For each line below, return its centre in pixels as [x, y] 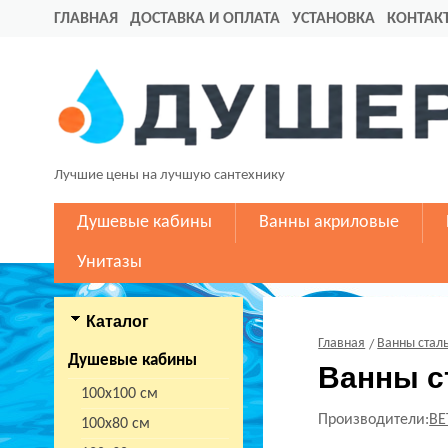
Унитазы [109, 262]
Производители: [374, 420]
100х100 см [119, 394]
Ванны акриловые [329, 222]
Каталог [117, 321]
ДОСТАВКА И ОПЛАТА [205, 19]
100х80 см [115, 424]
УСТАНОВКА [333, 19]
